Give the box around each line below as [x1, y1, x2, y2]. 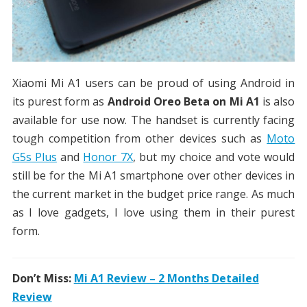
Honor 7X [83, 149, 133, 165]
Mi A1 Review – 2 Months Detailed [73, 271, 259, 286]
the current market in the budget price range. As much [12, 186, 295, 202]
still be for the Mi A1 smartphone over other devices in [12, 168, 295, 184]
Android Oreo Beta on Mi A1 [107, 94, 260, 110]
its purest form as [12, 94, 108, 110]
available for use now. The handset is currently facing [12, 112, 295, 128]
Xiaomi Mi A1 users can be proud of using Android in [12, 75, 295, 91]
